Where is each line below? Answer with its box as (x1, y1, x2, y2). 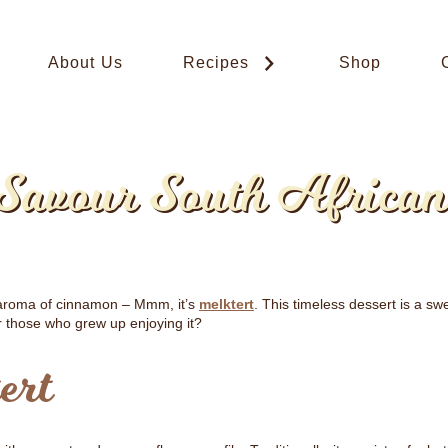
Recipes (182, 54, 250, 71)
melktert (199, 296, 254, 312)
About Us (48, 54, 123, 71)
